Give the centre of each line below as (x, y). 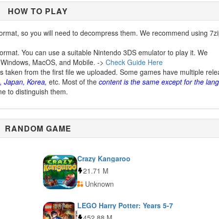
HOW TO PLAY (38, 11)
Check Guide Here (134, 62)
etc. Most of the (73, 82)
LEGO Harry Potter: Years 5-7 (125, 205)
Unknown (98, 184)
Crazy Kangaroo (104, 158)
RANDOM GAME (38, 128)
